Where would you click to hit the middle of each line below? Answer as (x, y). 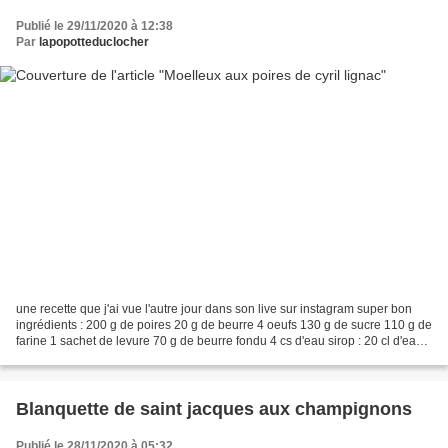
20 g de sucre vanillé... (77, 357)
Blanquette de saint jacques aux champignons (214, 409)
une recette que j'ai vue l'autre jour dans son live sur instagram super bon (214, 309)
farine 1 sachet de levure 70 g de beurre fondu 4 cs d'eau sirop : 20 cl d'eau (219, 341)
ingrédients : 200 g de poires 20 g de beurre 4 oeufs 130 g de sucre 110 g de (224, 325)
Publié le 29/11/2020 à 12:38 (94, 25)
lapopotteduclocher (94, 41)
